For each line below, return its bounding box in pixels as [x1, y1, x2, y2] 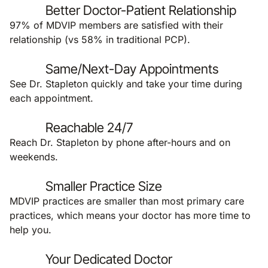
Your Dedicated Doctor [45, 251, 172, 267]
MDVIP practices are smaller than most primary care [10, 195, 244, 207]
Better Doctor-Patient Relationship [45, 2, 236, 18]
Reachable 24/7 [45, 120, 133, 135]
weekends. [10, 151, 58, 163]
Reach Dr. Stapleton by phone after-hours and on [10, 136, 230, 148]
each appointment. [10, 92, 93, 104]
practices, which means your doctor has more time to [10, 209, 251, 221]
